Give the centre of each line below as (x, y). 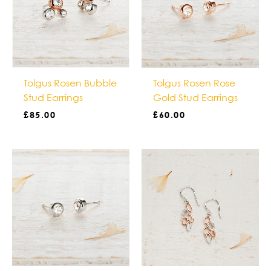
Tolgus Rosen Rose (194, 83)
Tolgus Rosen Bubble (70, 83)
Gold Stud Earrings (196, 97)
